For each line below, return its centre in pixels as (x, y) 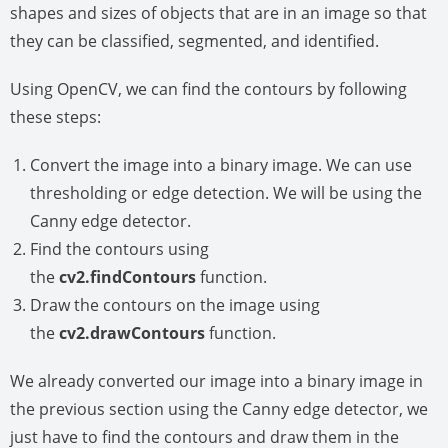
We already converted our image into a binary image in (216, 381)
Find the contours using (119, 249)
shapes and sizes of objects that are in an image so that (218, 13)
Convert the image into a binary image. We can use (221, 165)
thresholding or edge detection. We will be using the (226, 193)
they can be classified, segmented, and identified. (194, 41)
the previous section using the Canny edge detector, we (219, 409)
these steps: (55, 117)
